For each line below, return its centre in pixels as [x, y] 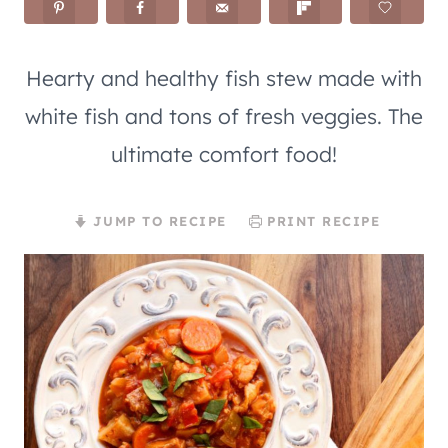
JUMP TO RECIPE [157, 220]
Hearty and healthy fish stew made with [224, 77]
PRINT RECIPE [320, 220]
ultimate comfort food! [224, 153]
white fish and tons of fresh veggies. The [224, 115]
